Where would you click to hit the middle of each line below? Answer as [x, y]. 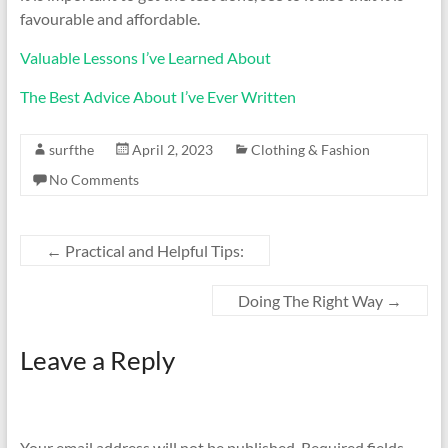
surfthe [71, 149]
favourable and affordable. [109, 18]
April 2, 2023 [172, 149]
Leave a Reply [97, 360]
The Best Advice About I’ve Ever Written [157, 96]
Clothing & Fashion [310, 149]
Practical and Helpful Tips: [152, 250]
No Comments [93, 179]
